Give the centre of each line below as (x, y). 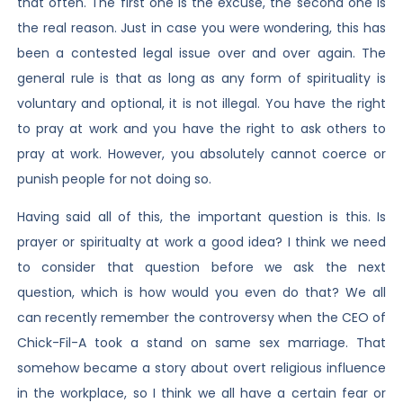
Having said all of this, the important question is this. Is (201, 216)
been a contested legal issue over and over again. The (201, 53)
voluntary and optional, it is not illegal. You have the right (201, 103)
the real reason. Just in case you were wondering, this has (201, 27)
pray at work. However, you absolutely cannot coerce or (201, 153)
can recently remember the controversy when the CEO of (201, 317)
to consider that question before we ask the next (201, 267)
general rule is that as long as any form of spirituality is (201, 78)
